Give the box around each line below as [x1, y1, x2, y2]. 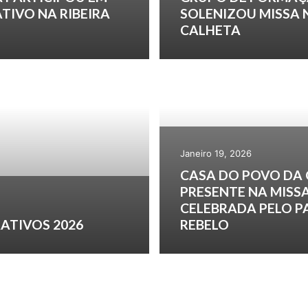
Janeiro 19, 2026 [179, 147, 252, 159]
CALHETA [179, 21, 241, 38]
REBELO [179, 216, 229, 232]
